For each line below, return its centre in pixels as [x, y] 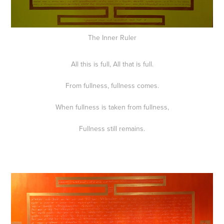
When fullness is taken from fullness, [112, 107]
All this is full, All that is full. [112, 64]
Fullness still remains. [112, 129]
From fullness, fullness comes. [112, 86]
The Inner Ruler [112, 38]
